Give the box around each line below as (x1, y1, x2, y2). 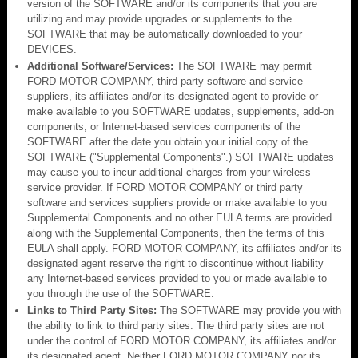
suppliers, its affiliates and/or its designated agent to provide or (27, 89, 318, 102)
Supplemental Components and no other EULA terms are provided (27, 211, 332, 224)
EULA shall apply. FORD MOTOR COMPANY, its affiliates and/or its (27, 241, 342, 254)
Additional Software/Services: (27, 59, 173, 72)
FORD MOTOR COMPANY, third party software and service (27, 74, 303, 87)
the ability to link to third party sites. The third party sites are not (27, 319, 324, 332)
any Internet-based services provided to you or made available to (27, 272, 327, 284)
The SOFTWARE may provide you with (157, 304, 341, 316)
